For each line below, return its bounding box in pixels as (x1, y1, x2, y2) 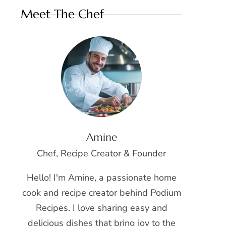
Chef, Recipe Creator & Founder (37, 147, 166, 159)
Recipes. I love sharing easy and (35, 201, 167, 214)
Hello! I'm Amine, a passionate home (26, 171, 177, 184)
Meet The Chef (21, 6, 104, 22)
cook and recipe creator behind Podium (22, 186, 181, 199)
